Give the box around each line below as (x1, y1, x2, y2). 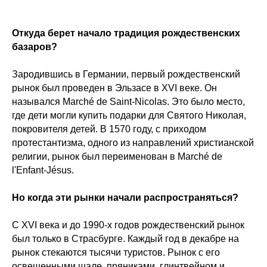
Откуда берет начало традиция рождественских (12, 28, 240, 38)
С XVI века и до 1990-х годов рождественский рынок (12, 220, 244, 230)
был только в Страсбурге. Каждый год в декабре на (12, 234, 239, 244)
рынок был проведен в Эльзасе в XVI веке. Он (12, 83, 217, 93)
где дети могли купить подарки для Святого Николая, (12, 110, 246, 120)
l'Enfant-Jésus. (12, 165, 74, 175)
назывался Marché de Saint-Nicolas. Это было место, (12, 97, 245, 107)
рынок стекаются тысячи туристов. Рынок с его (12, 247, 220, 257)
